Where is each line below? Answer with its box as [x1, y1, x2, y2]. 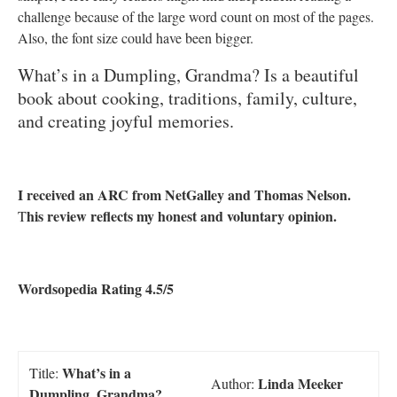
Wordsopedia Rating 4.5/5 [18, 278, 174, 300]
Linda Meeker [254, 373, 343, 394]
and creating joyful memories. [18, 109, 234, 134]
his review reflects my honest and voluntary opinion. [27, 206, 337, 227]
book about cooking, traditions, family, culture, [18, 86, 357, 111]
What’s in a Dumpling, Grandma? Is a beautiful [18, 63, 359, 88]
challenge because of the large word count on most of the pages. [18, 7, 374, 27]
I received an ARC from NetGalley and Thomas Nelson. [18, 184, 351, 206]
